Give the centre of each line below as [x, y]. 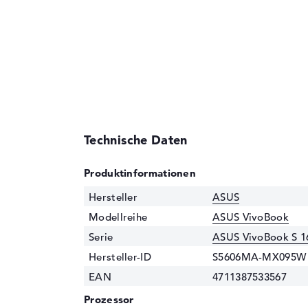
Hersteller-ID [120, 256]
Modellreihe [118, 217]
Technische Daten [136, 140]
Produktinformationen [140, 173]
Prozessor [109, 299]
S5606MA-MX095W [260, 256]
